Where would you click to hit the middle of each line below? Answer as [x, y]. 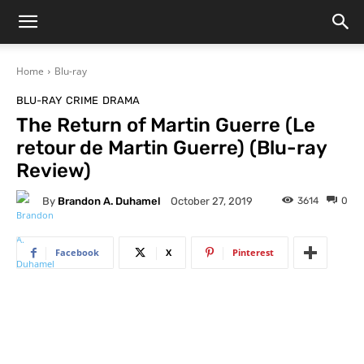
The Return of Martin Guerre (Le [166, 125]
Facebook [77, 252]
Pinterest [253, 252]
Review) [54, 171]
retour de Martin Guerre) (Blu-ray [171, 148]
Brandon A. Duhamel [109, 201]
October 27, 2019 [212, 201]
